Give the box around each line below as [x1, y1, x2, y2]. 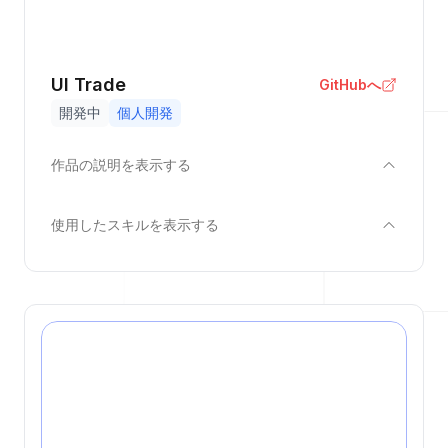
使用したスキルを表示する [51, 216, 219, 233]
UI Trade [51, 74, 126, 95]
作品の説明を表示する [51, 156, 191, 173]
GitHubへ [319, 76, 381, 93]
